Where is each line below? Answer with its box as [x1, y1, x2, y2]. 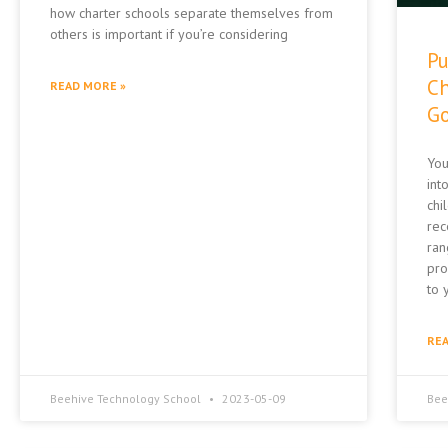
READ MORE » [50, 77, 126, 93]
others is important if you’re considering [50, 24, 288, 43]
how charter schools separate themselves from [50, 3, 333, 22]
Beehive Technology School [50, 390, 204, 406]
